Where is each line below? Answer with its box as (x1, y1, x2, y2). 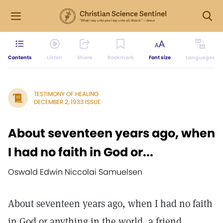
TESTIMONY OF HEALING (34, 90, 99, 98)
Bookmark (107, 54, 134, 61)
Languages (185, 54, 215, 61)
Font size (148, 54, 171, 61)
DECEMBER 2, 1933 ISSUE (34, 98, 101, 106)
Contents (8, 54, 32, 61)
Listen (47, 54, 63, 61)
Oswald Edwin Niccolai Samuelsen (8, 166, 142, 178)
